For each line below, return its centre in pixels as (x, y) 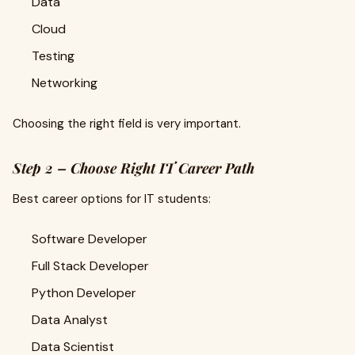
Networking (65, 83)
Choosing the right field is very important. (127, 124)
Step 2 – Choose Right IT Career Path (134, 168)
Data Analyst (70, 320)
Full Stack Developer (90, 266)
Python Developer (84, 293)
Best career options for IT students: (112, 199)
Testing (53, 56)
